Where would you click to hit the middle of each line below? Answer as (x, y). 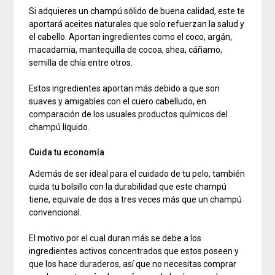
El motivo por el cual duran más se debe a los (115, 238)
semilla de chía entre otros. (81, 63)
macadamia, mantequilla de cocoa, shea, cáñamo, (126, 50)
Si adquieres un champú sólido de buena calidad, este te (137, 11)
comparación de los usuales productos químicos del (129, 114)
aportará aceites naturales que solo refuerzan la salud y (137, 24)
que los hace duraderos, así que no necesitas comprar (133, 264)
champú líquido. (60, 127)
